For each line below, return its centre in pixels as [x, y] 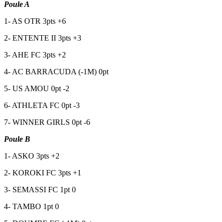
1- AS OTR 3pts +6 [35, 21]
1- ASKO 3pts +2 [32, 156]
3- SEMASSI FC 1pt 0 [40, 189]
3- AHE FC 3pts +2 [35, 55]
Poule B [17, 139]
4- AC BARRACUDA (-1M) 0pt [56, 71]
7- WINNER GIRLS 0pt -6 [47, 122]
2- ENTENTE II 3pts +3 [43, 38]
